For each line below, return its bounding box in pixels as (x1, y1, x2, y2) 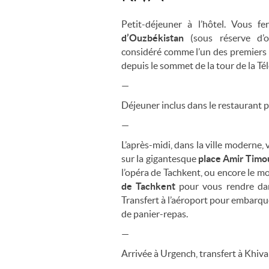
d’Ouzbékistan (121, 32, 184, 43)
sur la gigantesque (121, 153, 198, 164)
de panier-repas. (121, 208, 188, 219)
